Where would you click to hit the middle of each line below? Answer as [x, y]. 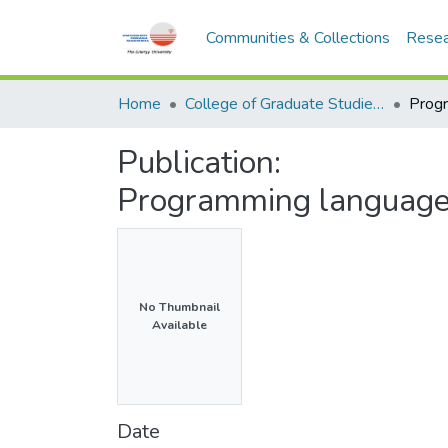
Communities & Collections [298, 38]
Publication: [199, 162]
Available [179, 325]
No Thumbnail [179, 307]
